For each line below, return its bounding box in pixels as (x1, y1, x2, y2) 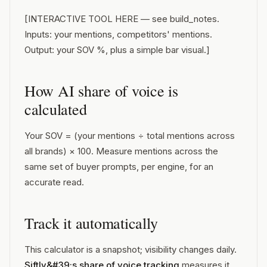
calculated (24, 99, 87, 119)
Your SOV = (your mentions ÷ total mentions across (24, 130, 235, 141)
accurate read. (24, 176, 84, 188)
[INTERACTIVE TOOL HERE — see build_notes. (24, 13, 219, 24)
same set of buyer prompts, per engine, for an (24, 161, 213, 172)
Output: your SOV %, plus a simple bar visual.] (24, 44, 210, 55)
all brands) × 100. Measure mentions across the (24, 145, 218, 157)
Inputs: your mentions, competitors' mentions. (24, 29, 212, 40)
